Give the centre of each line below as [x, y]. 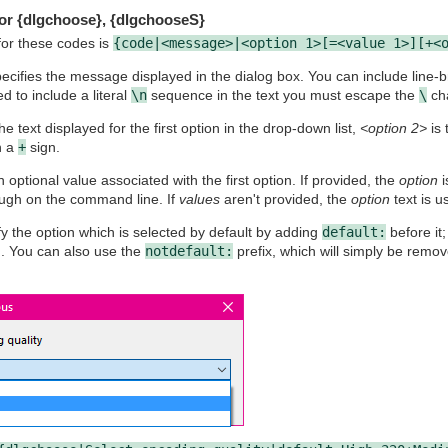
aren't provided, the [285, 199]
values [199, 199]
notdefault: [188, 251]
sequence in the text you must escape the [282, 95]
